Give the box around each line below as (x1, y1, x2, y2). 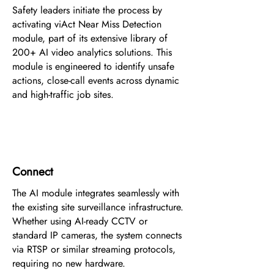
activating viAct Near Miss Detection (12, 17, 161, 31)
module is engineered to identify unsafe (12, 59, 174, 73)
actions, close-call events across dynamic (12, 73, 179, 87)
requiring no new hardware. (12, 256, 125, 270)
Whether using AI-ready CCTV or (12, 214, 147, 228)
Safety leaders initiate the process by (12, 3, 162, 17)
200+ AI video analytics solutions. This (12, 45, 172, 59)
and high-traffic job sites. (12, 87, 114, 102)
